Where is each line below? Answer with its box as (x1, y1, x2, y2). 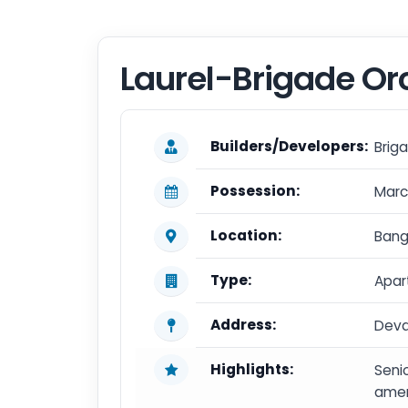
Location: (210, 226, 281, 245)
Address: (210, 315, 276, 334)
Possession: (210, 181, 300, 200)
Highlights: (210, 360, 293, 379)
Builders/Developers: (210, 137, 368, 156)
